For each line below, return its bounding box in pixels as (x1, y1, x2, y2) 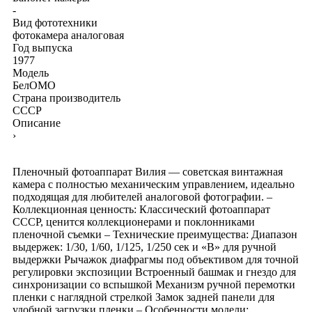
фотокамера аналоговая (13, 29, 124, 41)
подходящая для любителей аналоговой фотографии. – (13, 190, 272, 203)
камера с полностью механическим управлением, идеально (13, 178, 295, 190)
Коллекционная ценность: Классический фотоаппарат (13, 203, 270, 215)
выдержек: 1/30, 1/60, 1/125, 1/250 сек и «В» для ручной (13, 240, 276, 253)
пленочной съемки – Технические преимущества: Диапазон (13, 228, 297, 240)
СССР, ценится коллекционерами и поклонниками (13, 215, 255, 228)
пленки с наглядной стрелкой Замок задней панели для (13, 290, 274, 303)
